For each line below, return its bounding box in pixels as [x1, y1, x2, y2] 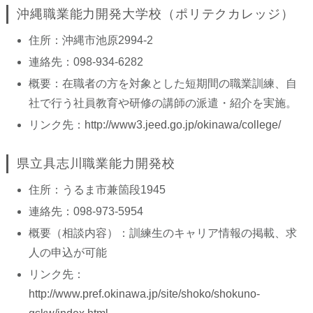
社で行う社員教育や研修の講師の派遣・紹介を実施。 [28, 97, 297, 109]
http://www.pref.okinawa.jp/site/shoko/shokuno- [28, 288, 260, 300]
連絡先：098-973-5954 [28, 205, 143, 217]
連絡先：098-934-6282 [28, 56, 143, 68]
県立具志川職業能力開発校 [16, 156, 175, 170]
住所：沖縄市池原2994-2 [28, 34, 153, 46]
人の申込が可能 [28, 247, 107, 259]
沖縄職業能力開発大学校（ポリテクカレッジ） [16, 7, 294, 21]
